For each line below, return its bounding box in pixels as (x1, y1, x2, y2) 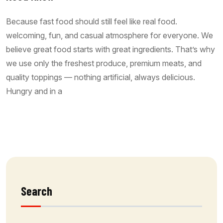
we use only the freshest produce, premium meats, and (6, 58, 202, 69)
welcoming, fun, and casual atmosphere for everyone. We (6, 30, 213, 41)
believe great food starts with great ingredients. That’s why (6, 44, 215, 55)
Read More (30, 118, 60, 128)
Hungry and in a (6, 86, 62, 97)
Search (21, 184, 52, 199)
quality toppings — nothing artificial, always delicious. (6, 72, 195, 83)
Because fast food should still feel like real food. (6, 16, 177, 27)
